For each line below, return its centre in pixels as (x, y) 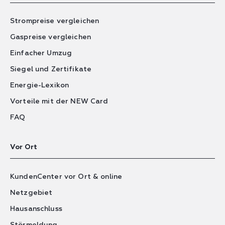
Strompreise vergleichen (55, 21)
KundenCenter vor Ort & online (66, 177)
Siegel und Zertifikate (51, 70)
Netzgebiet (31, 193)
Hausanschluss (36, 209)
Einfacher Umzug (41, 53)
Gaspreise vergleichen (50, 37)
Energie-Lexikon (40, 86)
